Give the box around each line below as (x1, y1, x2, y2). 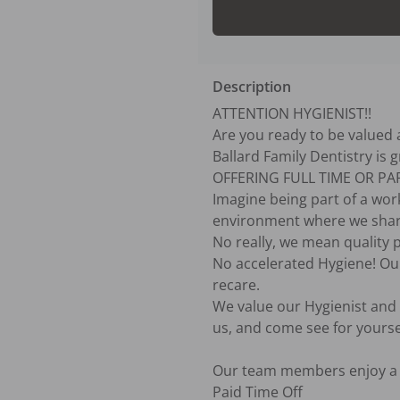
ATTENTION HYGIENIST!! (212, 103, 371, 123)
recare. (212, 274, 260, 295)
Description (212, 76, 291, 96)
